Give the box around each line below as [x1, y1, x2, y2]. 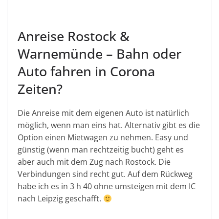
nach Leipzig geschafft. [18, 193, 103, 204]
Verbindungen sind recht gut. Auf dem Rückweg [18, 169, 193, 180]
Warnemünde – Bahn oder [18, 45, 181, 63]
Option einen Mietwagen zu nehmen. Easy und [18, 132, 188, 143]
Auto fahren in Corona [18, 63, 155, 81]
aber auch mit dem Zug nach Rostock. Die [18, 156, 171, 168]
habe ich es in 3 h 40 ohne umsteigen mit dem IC [18, 181, 196, 192]
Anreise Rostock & [18, 27, 130, 45]
